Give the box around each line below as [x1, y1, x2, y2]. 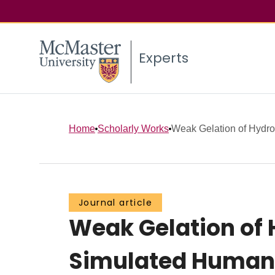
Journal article [79, 196, 152, 209]
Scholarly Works [98, 123, 169, 134]
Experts [139, 48, 188, 68]
